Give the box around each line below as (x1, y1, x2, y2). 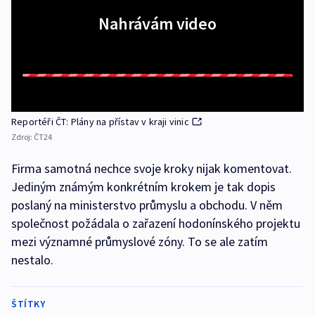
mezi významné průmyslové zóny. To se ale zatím (11, 233, 268, 250)
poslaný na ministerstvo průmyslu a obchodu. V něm (11, 197, 283, 214)
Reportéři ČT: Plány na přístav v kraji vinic (11, 115, 189, 129)
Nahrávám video (98, 13, 217, 35)
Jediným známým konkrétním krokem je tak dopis (11, 179, 276, 195)
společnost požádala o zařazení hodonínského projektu (11, 215, 300, 232)
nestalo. (11, 252, 53, 269)
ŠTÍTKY (11, 297, 45, 311)
